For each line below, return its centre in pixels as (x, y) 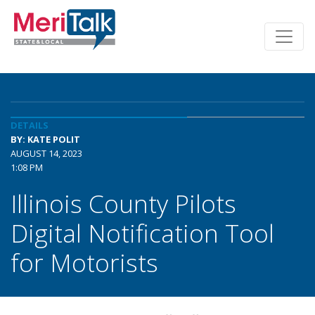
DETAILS (30, 125)
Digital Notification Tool (142, 233)
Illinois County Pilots (123, 203)
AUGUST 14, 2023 (46, 153)
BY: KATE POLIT (45, 139)
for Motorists (84, 262)
